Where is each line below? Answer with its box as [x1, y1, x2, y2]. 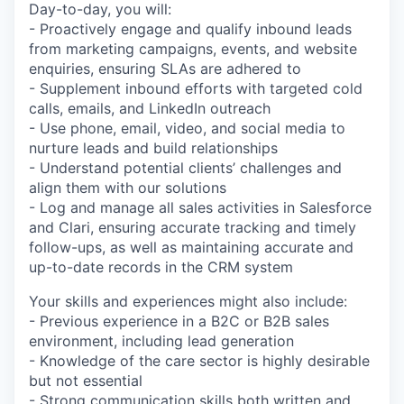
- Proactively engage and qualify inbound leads [29, 20, 352, 38]
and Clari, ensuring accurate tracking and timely [29, 218, 356, 236]
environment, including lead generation [29, 332, 294, 350]
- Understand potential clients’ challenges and [29, 159, 342, 177]
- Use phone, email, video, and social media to [29, 119, 345, 137]
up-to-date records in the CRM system [29, 258, 293, 276]
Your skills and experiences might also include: [29, 292, 347, 310]
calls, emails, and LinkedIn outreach [29, 99, 271, 117]
